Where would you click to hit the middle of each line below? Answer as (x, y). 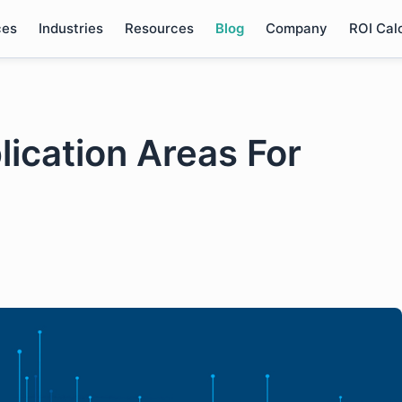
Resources (159, 28)
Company (296, 28)
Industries (70, 28)
